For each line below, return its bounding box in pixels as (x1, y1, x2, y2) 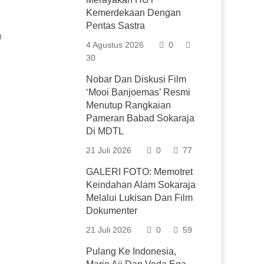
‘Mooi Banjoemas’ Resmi (86, 87, 191, 97)
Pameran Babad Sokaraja (86, 113, 195, 123)
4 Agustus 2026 (86, 40, 144, 49)
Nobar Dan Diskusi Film (86, 74, 187, 84)
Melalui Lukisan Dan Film (86, 193, 193, 203)
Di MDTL (86, 126, 124, 136)
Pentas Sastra (86, 21, 146, 31)
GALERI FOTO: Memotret (86, 167, 193, 177)
